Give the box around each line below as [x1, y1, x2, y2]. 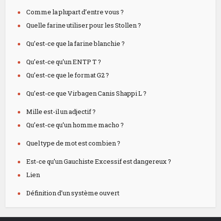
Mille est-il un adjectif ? [26, 107, 96, 116]
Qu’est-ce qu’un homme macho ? [26, 120, 124, 129]
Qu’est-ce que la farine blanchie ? [26, 39, 125, 48]
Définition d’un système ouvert [26, 188, 120, 197]
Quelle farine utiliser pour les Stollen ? [26, 21, 142, 30]
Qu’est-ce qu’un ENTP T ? [26, 57, 102, 66]
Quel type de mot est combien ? [26, 139, 121, 147]
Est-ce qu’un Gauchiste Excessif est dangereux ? [26, 157, 172, 166]
